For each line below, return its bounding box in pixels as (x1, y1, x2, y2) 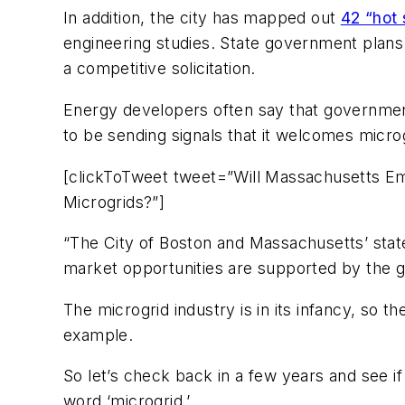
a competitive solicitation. (63, 59, 256, 79)
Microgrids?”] (63, 192, 165, 212)
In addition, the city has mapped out (63, 8, 341, 28)
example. (63, 325, 134, 344)
